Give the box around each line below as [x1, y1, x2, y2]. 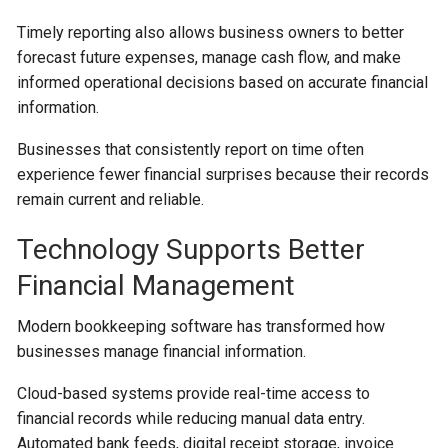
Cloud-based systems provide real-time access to [17, 383, 371, 403]
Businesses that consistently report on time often [17, 139, 365, 159]
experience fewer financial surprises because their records [17, 164, 430, 184]
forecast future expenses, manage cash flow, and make [17, 47, 402, 67]
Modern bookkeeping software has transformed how [17, 316, 386, 336]
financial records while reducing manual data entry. [17, 408, 366, 428]
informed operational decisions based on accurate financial [17, 72, 429, 92]
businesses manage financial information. [17, 341, 307, 361]
